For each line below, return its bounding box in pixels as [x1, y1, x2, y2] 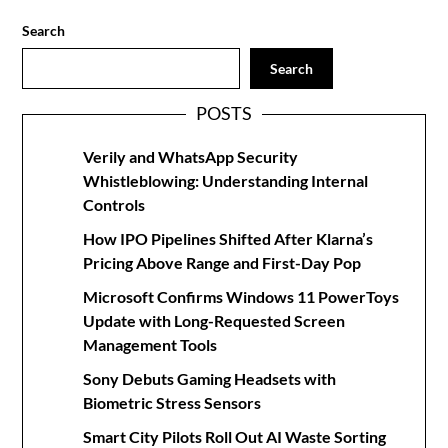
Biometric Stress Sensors [83, 393, 262, 413]
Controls [83, 195, 146, 215]
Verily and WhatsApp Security [83, 147, 299, 167]
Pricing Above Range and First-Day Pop [83, 253, 362, 273]
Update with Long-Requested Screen [83, 311, 346, 331]
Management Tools [83, 335, 218, 355]
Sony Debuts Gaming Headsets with [83, 369, 337, 389]
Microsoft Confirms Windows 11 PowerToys [83, 287, 400, 307]
